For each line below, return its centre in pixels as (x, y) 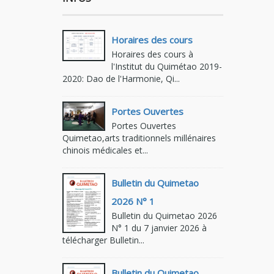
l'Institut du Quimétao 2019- (167, 67)
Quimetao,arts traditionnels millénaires (139, 138)
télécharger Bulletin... (103, 240)
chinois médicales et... (105, 150)
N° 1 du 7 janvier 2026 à (159, 228)
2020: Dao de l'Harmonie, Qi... (121, 79)
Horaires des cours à (152, 54)
